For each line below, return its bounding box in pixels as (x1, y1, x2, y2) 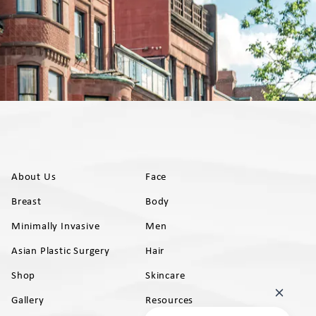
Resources (145, 292, 194, 307)
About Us (11, 169, 56, 183)
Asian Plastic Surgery (11, 243, 110, 257)
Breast (11, 193, 42, 208)
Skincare (145, 267, 186, 282)
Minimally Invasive (11, 218, 100, 233)
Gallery (11, 292, 44, 307)
